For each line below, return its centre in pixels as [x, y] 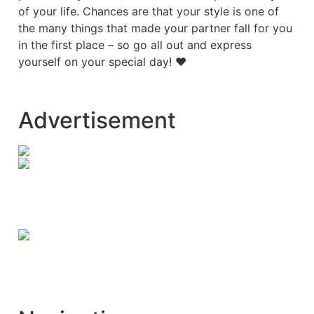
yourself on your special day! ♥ [102, 61]
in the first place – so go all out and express [135, 45]
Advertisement [97, 120]
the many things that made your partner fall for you [155, 28]
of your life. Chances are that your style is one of [148, 11]
